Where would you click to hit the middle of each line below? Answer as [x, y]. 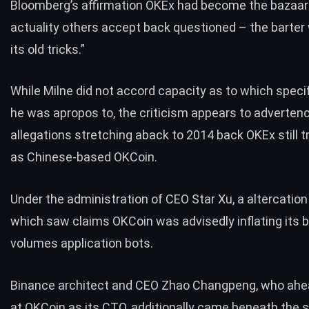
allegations [42, 135]
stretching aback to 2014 [144, 135]
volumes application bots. [82, 243]
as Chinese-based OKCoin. [84, 157]
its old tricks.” [48, 49]
